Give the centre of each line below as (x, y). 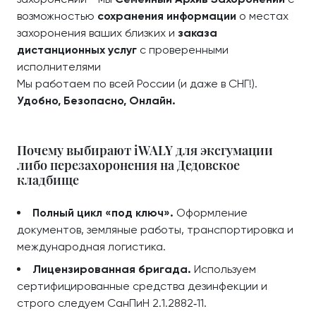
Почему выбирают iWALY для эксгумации (145, 150)
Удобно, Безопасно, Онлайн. (96, 101)
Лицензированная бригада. (112, 269)
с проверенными (183, 50)
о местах (262, 16)
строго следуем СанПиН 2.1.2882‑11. (112, 303)
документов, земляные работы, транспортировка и (155, 230)
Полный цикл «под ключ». (103, 213)
